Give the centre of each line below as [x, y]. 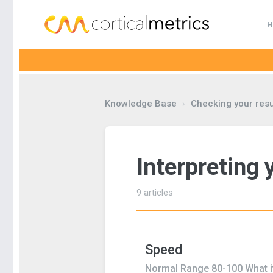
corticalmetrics [82, 41]
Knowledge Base [140, 104]
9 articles [154, 193]
